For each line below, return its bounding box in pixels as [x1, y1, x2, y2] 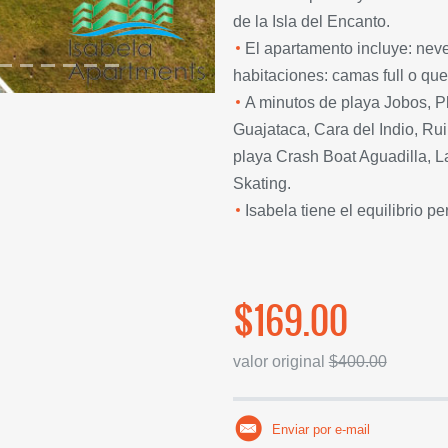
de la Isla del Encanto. [232, 13, 390, 30]
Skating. [232, 175, 291, 192]
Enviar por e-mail [271, 422, 370, 437]
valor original [232, 353, 329, 370]
